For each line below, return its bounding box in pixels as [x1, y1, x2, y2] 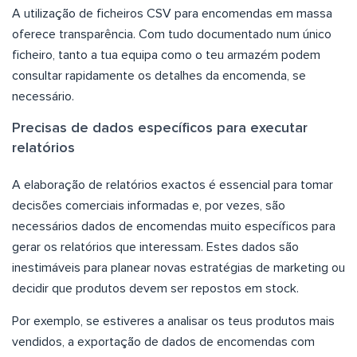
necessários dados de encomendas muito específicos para [12, 220, 335, 233]
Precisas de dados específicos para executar [12, 121, 308, 136]
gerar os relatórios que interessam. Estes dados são [12, 241, 299, 254]
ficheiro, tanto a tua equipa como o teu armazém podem [12, 49, 320, 62]
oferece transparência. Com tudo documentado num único [12, 28, 331, 41]
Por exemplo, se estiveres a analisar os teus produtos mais [12, 315, 335, 328]
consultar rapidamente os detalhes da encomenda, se [12, 69, 306, 83]
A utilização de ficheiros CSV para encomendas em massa [12, 7, 332, 21]
